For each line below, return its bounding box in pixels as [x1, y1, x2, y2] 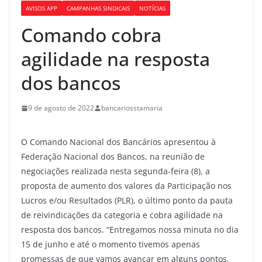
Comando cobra [21, 22, 161, 47]
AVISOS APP [26, 4, 57, 12]
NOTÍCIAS [139, 4, 166, 12]
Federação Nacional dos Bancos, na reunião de [21, 150, 205, 162]
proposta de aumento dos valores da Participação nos [21, 180, 232, 191]
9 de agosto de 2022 [28, 103, 94, 113]
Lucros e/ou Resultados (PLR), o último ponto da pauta [21, 194, 233, 206]
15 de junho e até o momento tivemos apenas [21, 238, 200, 250]
